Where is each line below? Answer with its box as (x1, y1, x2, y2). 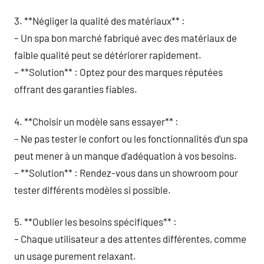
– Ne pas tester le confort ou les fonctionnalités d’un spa (14, 132, 248, 144)
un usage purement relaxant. (14, 250, 136, 262)
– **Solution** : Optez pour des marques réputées (14, 66, 223, 78)
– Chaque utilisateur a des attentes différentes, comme (14, 233, 246, 245)
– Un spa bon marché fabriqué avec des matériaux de (14, 32, 237, 44)
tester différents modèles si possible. (14, 183, 171, 196)
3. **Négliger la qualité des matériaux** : (14, 15, 185, 27)
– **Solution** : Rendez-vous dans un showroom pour (14, 166, 238, 179)
